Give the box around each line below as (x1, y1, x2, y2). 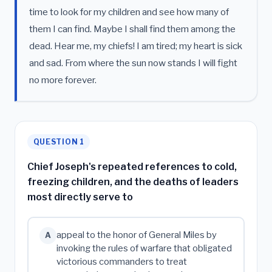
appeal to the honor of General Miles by (56, 229, 217, 240)
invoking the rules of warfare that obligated (56, 242, 232, 254)
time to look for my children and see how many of (29, 6, 229, 18)
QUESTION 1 (33, 137, 84, 146)
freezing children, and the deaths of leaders (27, 176, 239, 188)
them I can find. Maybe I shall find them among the (29, 23, 236, 35)
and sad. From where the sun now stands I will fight (29, 57, 237, 69)
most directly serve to (27, 191, 133, 203)
